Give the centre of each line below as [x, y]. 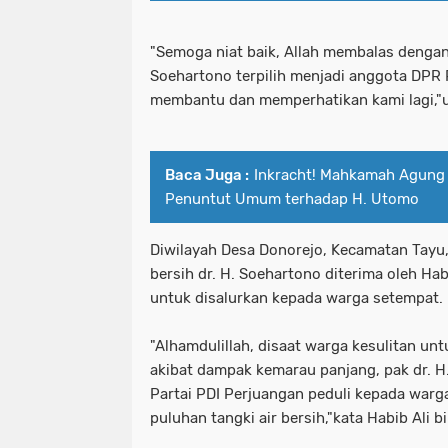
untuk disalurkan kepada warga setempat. [296, 298]
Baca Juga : [207, 175]
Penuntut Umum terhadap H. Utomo [292, 199]
